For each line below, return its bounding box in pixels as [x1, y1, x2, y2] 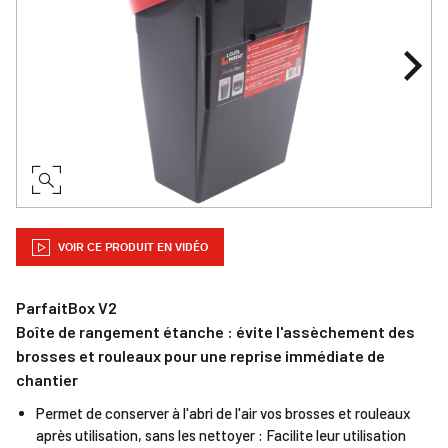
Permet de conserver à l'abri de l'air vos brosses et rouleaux [36, 404, 410, 422]
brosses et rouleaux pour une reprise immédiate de [16, 346, 385, 365]
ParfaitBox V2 [16, 298, 117, 317]
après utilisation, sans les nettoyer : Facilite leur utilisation [36, 426, 406, 444]
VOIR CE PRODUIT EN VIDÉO [55, 240, 208, 254]
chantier [16, 370, 78, 389]
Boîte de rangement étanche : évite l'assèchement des [16, 322, 415, 341]
